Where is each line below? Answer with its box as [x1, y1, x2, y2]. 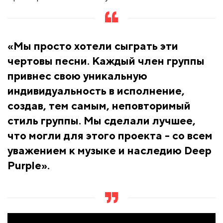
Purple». [7, 159, 50, 172]
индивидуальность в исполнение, [7, 84, 185, 98]
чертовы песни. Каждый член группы [7, 54, 205, 68]
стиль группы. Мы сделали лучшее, [7, 114, 196, 127]
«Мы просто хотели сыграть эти [7, 39, 178, 53]
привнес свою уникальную [7, 69, 147, 83]
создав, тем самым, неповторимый [7, 99, 191, 112]
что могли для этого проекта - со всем [7, 129, 213, 142]
